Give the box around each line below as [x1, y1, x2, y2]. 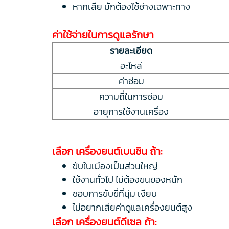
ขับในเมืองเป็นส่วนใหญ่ [73, 158, 157, 173]
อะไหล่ [120, 58, 142, 73]
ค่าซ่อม [118, 74, 144, 88]
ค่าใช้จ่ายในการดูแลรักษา [52, 27, 154, 42]
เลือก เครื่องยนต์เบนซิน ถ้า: [52, 143, 162, 159]
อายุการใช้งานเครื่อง [94, 104, 169, 119]
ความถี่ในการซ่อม [99, 89, 163, 103]
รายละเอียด [110, 43, 152, 57]
